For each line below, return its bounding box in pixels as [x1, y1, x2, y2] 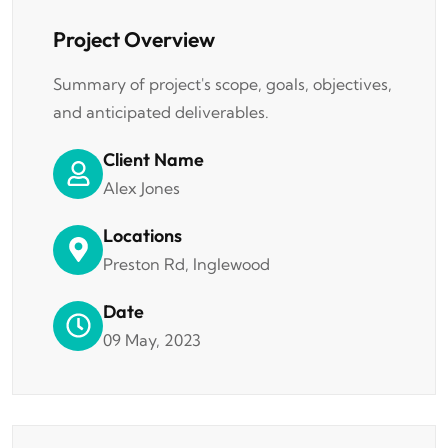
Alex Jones [103, 177, 180, 198]
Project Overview [53, 25, 215, 52]
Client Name [103, 147, 204, 171]
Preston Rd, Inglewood [103, 253, 270, 274]
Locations [103, 223, 182, 247]
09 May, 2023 [103, 329, 201, 350]
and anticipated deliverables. [53, 101, 269, 122]
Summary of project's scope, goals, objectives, [53, 73, 392, 94]
